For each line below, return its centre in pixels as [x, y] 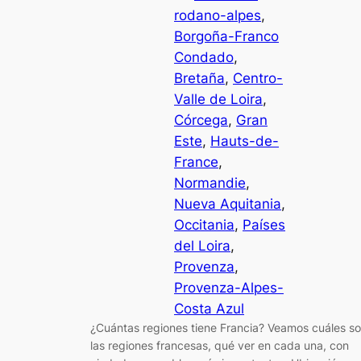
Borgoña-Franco [226, 36]
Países [264, 224]
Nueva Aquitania [228, 203]
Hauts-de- [245, 141]
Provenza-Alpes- [229, 287]
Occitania [204, 224]
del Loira [202, 245]
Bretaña [199, 78]
